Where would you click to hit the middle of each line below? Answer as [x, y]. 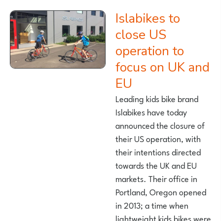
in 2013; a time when [152, 205]
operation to [150, 51]
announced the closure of [160, 125]
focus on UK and [163, 68]
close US [141, 35]
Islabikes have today [151, 112]
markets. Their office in [156, 178]
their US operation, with [158, 138]
